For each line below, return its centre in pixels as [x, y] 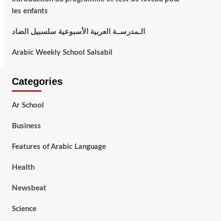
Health [23, 167]
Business [26, 126]
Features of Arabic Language [59, 147]
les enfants [30, 11]
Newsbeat [29, 188]
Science [24, 209]
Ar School [28, 105]
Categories [37, 81]
